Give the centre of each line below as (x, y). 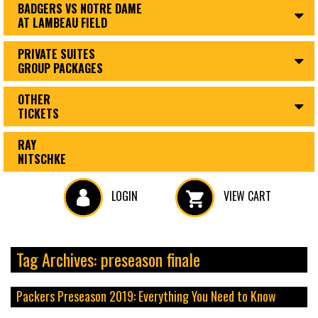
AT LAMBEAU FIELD (62, 23)
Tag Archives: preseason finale (108, 259)
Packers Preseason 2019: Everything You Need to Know (146, 296)
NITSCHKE (42, 159)
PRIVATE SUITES (56, 54)
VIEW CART (246, 196)
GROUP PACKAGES (60, 68)
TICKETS (38, 114)
